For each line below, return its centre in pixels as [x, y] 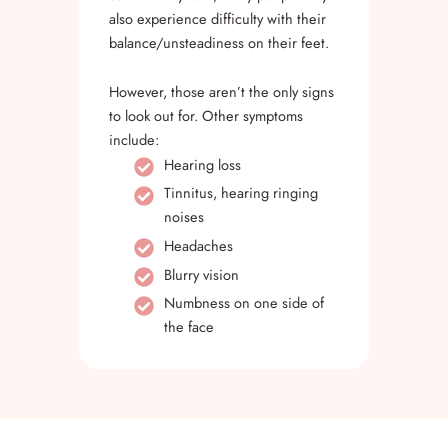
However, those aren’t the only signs [221, 92]
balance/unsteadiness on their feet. [219, 42]
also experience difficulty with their [217, 18]
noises [184, 217]
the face [189, 327]
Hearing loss [202, 164]
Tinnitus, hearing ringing [241, 193]
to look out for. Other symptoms [206, 116]
